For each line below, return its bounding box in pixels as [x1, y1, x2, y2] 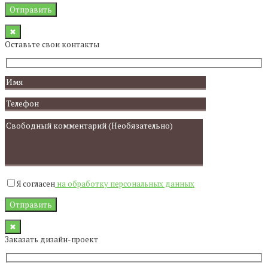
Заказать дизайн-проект [5, 233, 98, 245]
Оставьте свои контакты [5, 39, 99, 50]
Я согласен [17, 178, 55, 189]
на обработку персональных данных [55, 178, 194, 189]
